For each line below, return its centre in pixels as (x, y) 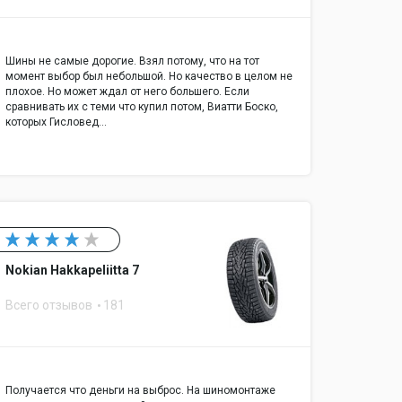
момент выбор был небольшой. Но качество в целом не (149, 77)
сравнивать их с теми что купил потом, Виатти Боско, (142, 107)
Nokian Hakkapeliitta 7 (72, 271)
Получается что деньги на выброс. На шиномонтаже (140, 391)
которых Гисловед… (56, 122)
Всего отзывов (50, 306)
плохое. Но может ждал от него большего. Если (127, 92)
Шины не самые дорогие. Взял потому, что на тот (132, 61)
